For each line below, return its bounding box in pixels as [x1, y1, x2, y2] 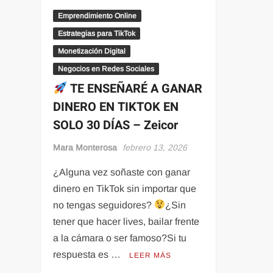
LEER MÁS [129, 250, 172, 260]
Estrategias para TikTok [58, 29, 136, 38]
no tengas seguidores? [53, 199, 155, 210]
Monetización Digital [58, 46, 126, 55]
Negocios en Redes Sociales [58, 64, 155, 73]
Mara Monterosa [53, 142, 118, 152]
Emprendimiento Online [58, 11, 137, 20]
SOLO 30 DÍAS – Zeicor [53, 116, 179, 134]
